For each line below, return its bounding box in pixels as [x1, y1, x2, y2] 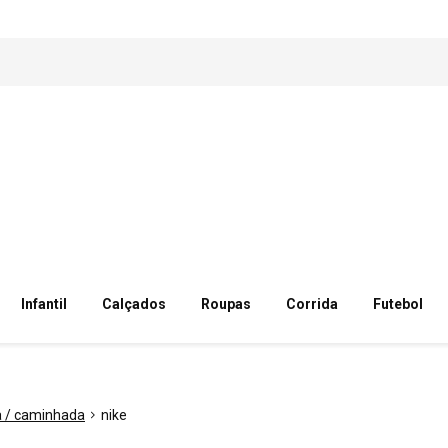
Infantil [20, 296, 67, 312]
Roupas [200, 296, 251, 312]
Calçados [101, 296, 166, 312]
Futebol [373, 296, 424, 312]
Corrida [285, 296, 338, 312]
